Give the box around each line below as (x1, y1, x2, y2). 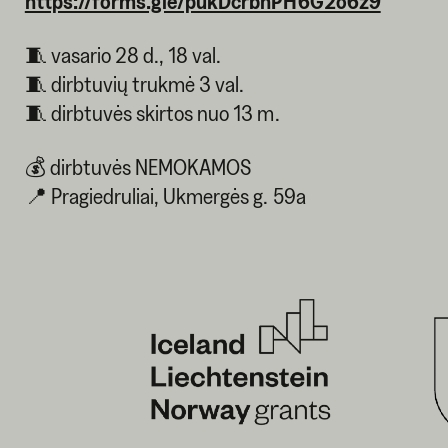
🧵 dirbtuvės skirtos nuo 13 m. (24, 100, 280, 125)
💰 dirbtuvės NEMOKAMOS (24, 154, 252, 179)
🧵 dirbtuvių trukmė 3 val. (24, 71, 245, 96)
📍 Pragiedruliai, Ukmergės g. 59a (24, 183, 306, 208)
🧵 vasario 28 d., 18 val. (24, 42, 222, 67)
